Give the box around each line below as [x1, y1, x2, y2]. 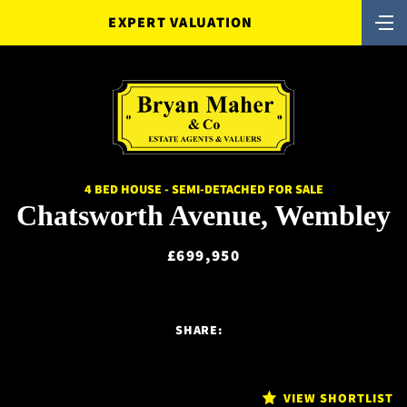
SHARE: [174, 321, 223, 338]
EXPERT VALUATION [108, 13, 253, 32]
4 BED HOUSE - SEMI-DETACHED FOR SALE [84, 180, 323, 197]
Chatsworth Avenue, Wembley [16, 198, 391, 232]
